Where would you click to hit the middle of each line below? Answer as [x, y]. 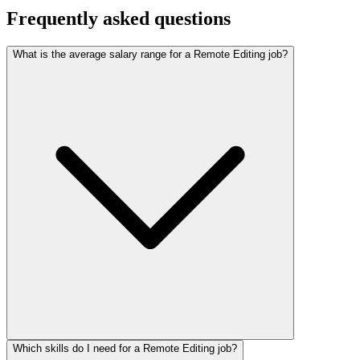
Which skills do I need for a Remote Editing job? [125, 348]
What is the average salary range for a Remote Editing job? [150, 54]
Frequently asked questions [119, 18]
